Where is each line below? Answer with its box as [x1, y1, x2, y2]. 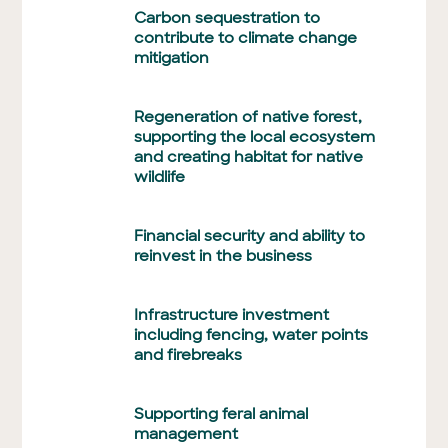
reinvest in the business [134, 245, 313, 266]
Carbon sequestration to [134, 7, 321, 28]
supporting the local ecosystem [134, 126, 376, 147]
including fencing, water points [134, 324, 369, 345]
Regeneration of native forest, [134, 106, 363, 127]
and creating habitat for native [134, 146, 364, 167]
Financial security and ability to [134, 225, 366, 246]
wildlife [134, 166, 186, 187]
